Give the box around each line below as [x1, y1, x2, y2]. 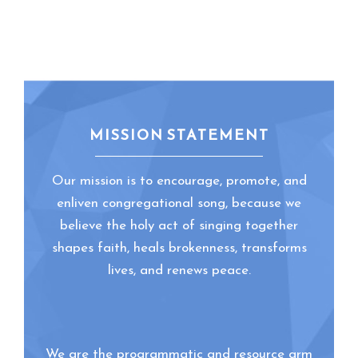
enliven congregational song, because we [57, 197, 301, 210]
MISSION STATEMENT [89, 124, 269, 145]
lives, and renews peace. [107, 264, 251, 277]
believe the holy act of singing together [60, 219, 298, 233]
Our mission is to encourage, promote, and [51, 174, 307, 188]
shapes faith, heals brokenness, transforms [51, 241, 307, 255]
